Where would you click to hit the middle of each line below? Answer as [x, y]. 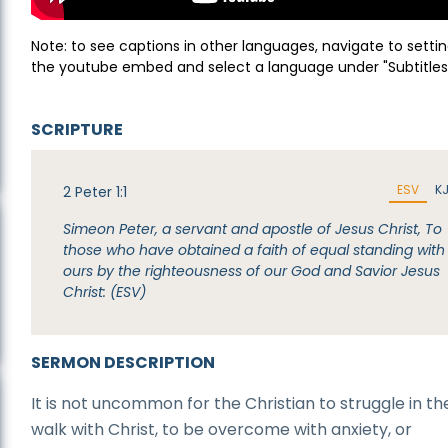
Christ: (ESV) [105, 292]
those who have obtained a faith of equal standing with [254, 250]
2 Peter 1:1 [95, 192]
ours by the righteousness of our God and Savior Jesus [252, 271]
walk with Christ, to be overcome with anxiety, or [222, 429]
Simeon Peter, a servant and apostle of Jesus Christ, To [253, 229]
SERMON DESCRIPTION [123, 362]
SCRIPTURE [77, 129]
